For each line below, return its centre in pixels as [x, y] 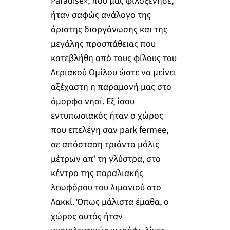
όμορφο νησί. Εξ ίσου [92, 101]
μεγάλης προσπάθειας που [103, 44]
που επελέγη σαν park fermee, [109, 130]
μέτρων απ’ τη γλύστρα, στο [106, 159]
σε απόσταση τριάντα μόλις [105, 144]
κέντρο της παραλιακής [97, 173]
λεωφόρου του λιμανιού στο [106, 187]
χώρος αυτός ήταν [87, 216]
